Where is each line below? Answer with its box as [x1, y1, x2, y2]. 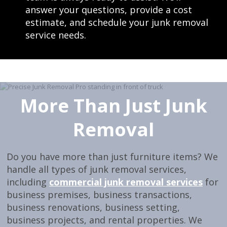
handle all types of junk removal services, [7, 163, 186, 176]
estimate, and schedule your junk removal [25, 16, 208, 29]
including [7, 176, 47, 188]
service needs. [25, 29, 86, 42]
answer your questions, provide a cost [25, 4, 192, 16]
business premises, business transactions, [7, 188, 192, 201]
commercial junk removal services [49, 176, 203, 188]
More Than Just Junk [20, 93, 207, 119]
